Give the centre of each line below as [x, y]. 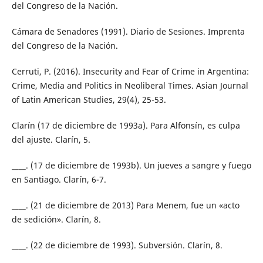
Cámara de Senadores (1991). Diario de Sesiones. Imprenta [128, 31]
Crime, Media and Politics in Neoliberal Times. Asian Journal [130, 85]
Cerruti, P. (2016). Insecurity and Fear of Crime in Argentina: [130, 71]
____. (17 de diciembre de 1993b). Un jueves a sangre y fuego [131, 165]
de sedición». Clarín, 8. [56, 219]
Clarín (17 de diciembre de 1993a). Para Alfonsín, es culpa [126, 125]
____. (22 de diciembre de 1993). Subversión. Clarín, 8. [117, 245]
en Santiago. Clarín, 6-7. [59, 179]
